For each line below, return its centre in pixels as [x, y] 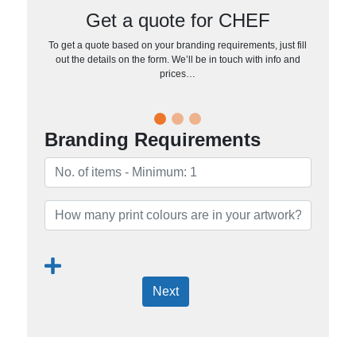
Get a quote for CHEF [178, 20]
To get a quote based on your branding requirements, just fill [178, 45]
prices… [178, 74]
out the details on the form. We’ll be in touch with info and [178, 59]
